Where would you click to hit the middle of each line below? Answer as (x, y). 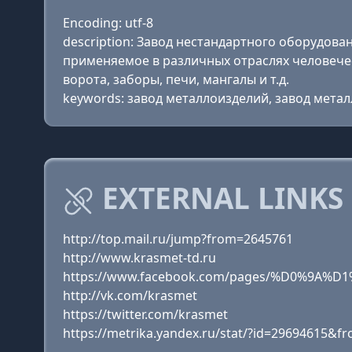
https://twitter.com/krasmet (145, 314)
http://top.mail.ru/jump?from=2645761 (178, 239)
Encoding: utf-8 (108, 23)
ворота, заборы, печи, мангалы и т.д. (176, 79)
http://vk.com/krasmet (130, 295)
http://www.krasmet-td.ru (139, 258)
